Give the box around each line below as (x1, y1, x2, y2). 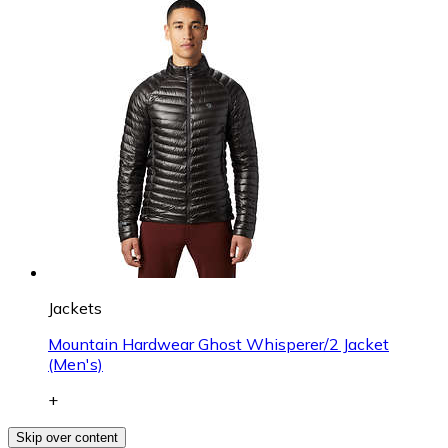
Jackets (48, 297, 102, 318)
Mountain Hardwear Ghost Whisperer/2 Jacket (48, 333, 389, 354)
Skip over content (16, 429, 118, 445)
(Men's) (48, 353, 103, 374)
